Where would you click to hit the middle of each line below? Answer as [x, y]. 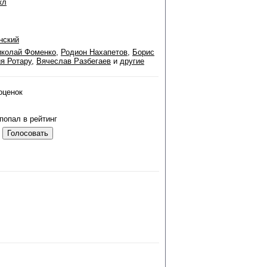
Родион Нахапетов [94, 52]
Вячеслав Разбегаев [74, 61]
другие [132, 61]
